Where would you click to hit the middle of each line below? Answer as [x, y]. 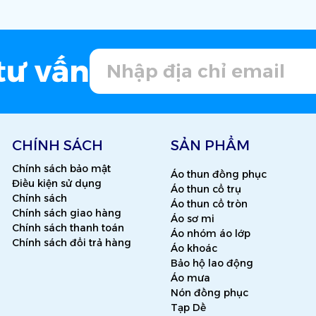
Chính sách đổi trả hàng [72, 242]
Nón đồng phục [209, 292]
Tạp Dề [188, 307]
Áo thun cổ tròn [209, 203]
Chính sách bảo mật [61, 168]
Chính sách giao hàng [67, 213]
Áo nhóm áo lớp [211, 233]
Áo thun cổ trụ [206, 189]
